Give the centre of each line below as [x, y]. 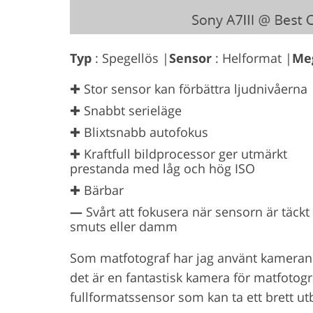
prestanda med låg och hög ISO [162, 168]
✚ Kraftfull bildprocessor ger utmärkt [179, 153]
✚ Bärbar [97, 190]
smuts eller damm [124, 226]
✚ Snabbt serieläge [126, 110]
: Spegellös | [130, 58]
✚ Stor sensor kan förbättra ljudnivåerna [189, 88]
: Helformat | [252, 58]
